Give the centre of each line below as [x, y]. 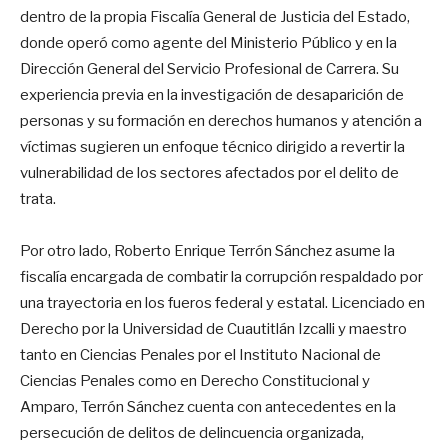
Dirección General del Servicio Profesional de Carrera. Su [209, 68]
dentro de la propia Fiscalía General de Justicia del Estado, [215, 16]
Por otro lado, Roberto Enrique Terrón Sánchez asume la [207, 250]
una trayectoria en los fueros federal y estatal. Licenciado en [222, 302]
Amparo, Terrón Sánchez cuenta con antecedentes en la [208, 406]
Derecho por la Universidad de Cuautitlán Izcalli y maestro [213, 328]
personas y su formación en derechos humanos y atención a [221, 120]
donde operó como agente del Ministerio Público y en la [208, 42]
